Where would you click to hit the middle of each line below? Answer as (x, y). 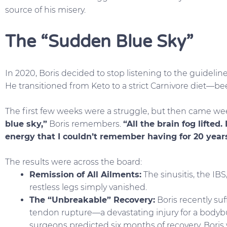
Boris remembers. (85, 124)
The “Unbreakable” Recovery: (92, 200)
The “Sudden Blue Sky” (99, 42)
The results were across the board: (73, 162)
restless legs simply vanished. (88, 187)
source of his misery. (45, 10)
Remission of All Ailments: (85, 174)
